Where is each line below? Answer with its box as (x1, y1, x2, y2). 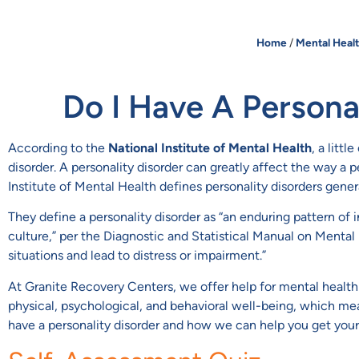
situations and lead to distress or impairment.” (8, 248, 266, 264)
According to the (8, 140, 108, 156)
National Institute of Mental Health (108, 140, 312, 156)
